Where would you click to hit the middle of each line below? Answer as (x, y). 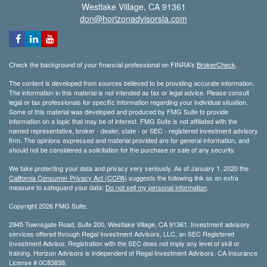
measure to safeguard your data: (57, 187)
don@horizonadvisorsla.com (133, 19)
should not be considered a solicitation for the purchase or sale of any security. (122, 150)
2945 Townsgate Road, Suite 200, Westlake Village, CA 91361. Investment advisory (129, 224)
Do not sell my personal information (156, 187)
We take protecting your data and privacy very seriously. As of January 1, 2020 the (129, 168)
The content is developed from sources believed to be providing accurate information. (132, 83)
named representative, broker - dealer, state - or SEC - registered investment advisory (133, 131)
